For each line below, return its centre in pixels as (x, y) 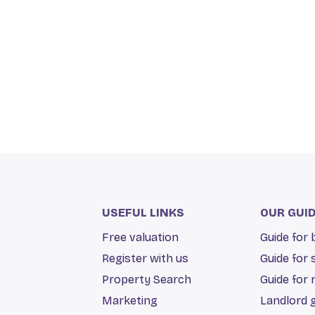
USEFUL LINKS (143, 213)
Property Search (146, 279)
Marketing (129, 301)
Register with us (145, 258)
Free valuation (140, 237)
